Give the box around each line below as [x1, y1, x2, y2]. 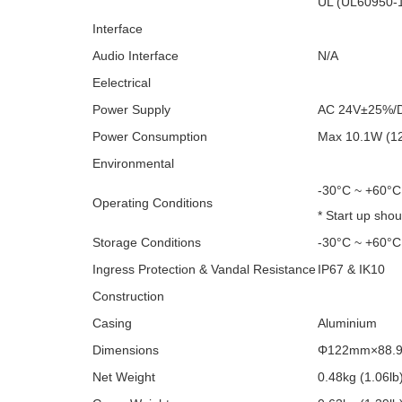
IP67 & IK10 [318, 262, 385, 276]
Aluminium [318, 316, 377, 330]
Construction [92, 289, 164, 303]
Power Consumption [92, 129, 207, 144]
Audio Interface [92, 48, 179, 63]
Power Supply [92, 102, 170, 117]
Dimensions [92, 343, 159, 357]
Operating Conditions [92, 196, 213, 210]
